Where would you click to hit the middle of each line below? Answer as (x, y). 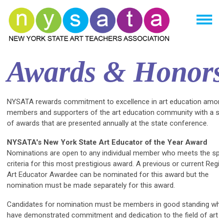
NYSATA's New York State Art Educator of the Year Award (107, 142)
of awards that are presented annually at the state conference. (108, 123)
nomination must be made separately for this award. (91, 186)
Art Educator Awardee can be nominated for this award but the (108, 175)
